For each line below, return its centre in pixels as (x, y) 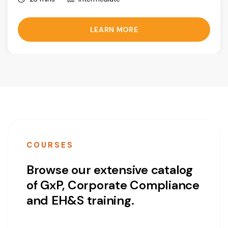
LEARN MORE (114, 29)
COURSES (50, 145)
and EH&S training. (80, 200)
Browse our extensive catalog (110, 169)
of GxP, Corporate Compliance (113, 185)
